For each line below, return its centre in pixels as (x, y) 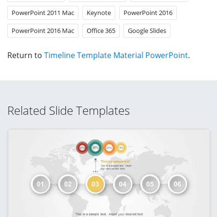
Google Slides (147, 30)
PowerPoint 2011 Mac (43, 12)
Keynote (99, 12)
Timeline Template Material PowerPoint (116, 55)
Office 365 (101, 30)
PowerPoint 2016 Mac (43, 30)
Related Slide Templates (69, 110)
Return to (26, 55)
